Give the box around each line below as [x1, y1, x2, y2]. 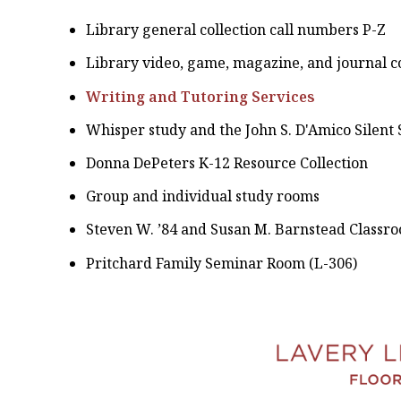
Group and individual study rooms [86, 186, 320, 207]
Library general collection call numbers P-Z [86, 20, 387, 40]
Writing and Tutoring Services [86, 86, 316, 107]
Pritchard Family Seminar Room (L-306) [86, 252, 358, 273]
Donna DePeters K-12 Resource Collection [86, 152, 369, 173]
